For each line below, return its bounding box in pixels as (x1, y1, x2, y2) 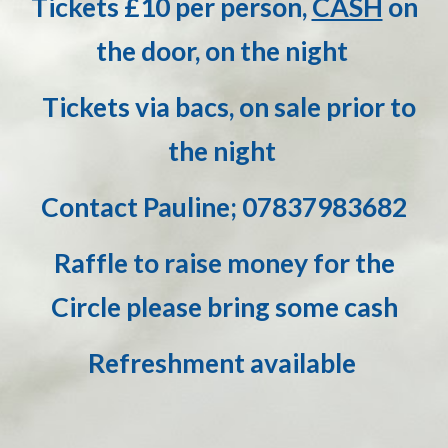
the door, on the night (95, 35, 353, 67)
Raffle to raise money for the (53, 247, 395, 279)
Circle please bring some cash (50, 291, 398, 323)
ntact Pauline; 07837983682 (74, 191, 407, 223)
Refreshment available (87, 347, 361, 379)
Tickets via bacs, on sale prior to (32, 91, 416, 123)
